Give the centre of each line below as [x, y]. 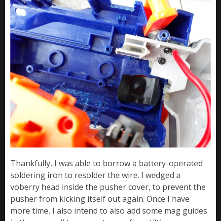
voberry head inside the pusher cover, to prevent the [108, 187]
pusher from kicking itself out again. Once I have [100, 199]
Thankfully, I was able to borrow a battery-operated [107, 163]
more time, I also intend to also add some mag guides [109, 210]
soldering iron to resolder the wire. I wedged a [95, 175]
